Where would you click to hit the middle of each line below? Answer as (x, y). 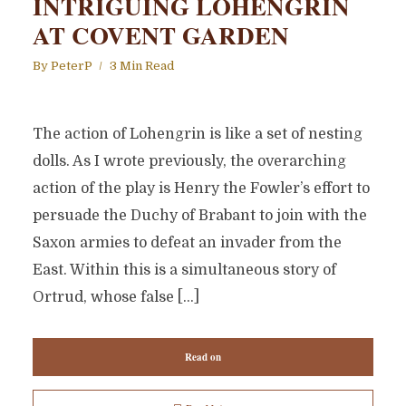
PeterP (71, 66)
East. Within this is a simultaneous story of (184, 270)
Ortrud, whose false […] (116, 297)
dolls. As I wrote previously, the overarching (189, 161)
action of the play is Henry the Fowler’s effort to (201, 188)
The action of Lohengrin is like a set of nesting (197, 134)
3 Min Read (141, 66)
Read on (203, 357)
